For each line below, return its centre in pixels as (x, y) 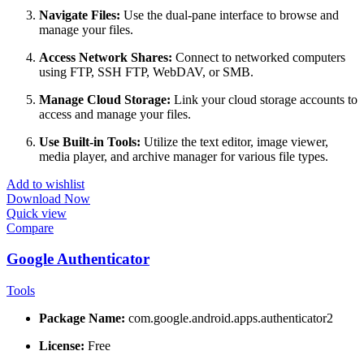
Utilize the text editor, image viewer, (234, 141)
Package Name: (82, 318)
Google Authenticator (78, 259)
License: (62, 345)
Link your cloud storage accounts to (264, 99)
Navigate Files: (80, 15)
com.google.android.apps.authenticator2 (229, 318)
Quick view (37, 213)
